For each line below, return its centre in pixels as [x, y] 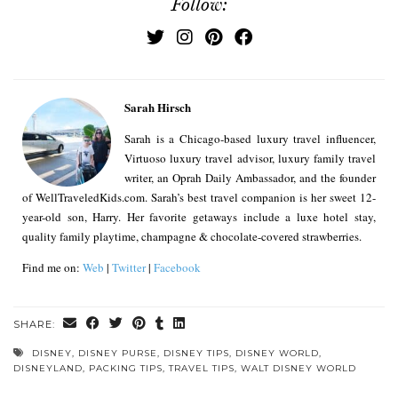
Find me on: [52, 267]
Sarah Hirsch [158, 107]
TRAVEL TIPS [202, 368]
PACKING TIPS [126, 368]
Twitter [129, 267]
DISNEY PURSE [118, 353]
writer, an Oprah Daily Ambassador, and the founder [250, 177]
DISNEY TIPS [196, 353]
